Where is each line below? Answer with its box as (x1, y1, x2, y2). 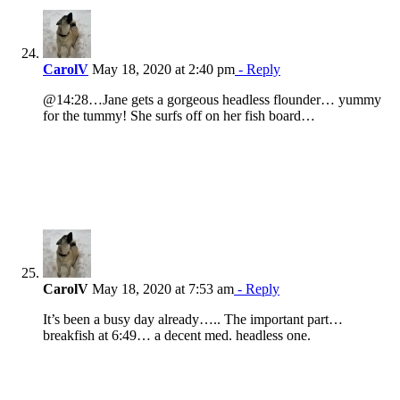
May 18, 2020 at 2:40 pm (88, 62, 235, 78)
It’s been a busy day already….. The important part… (43, 312, 343, 328)
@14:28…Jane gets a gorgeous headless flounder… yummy (43, 92, 381, 108)
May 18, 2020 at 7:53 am (88, 281, 234, 297)
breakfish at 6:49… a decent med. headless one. (43, 328, 311, 344)
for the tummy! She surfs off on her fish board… (43, 108, 315, 124)
